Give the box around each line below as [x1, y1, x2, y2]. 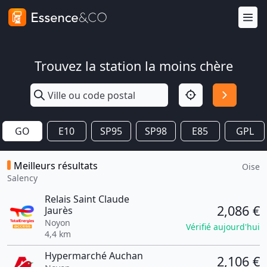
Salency [7, 172, 38, 184]
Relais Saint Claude [44, 193, 129, 206]
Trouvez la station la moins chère [34, 57, 233, 74]
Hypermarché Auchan [44, 249, 143, 262]
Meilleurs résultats [14, 159, 98, 172]
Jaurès [44, 204, 73, 217]
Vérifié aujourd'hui [186, 221, 260, 232]
